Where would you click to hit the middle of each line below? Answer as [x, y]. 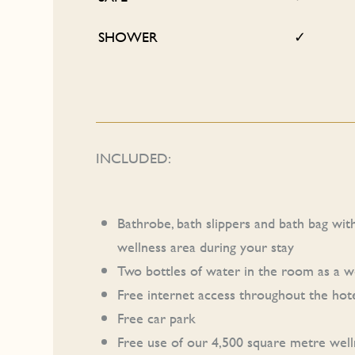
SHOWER [128, 36]
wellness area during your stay [206, 247]
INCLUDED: [134, 158]
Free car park [157, 319]
